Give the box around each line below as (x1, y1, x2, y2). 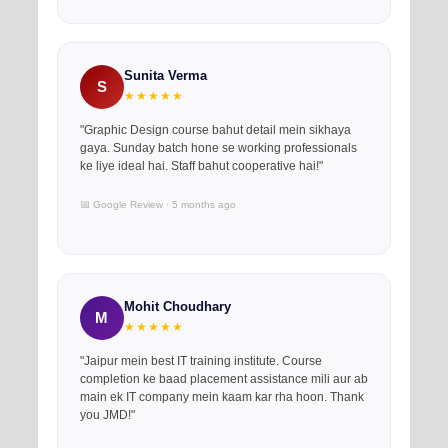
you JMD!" (79, 408, 135, 422)
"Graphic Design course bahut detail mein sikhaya (79, 123, 351, 137)
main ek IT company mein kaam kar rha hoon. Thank (79, 390, 364, 404)
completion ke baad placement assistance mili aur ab (79, 372, 368, 386)
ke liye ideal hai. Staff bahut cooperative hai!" (79, 159, 323, 173)
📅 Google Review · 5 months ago (79, 198, 236, 210)
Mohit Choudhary (123, 298, 231, 314)
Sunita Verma (123, 67, 207, 83)
